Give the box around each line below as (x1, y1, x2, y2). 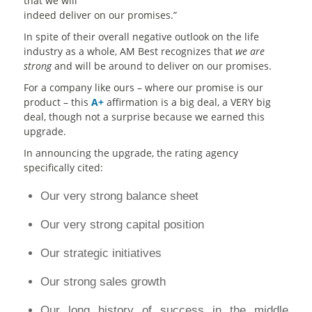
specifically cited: (23, 161, 103, 175)
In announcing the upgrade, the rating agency (23, 146, 238, 160)
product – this (23, 95, 91, 109)
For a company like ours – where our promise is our (23, 81, 263, 95)
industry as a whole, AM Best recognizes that (23, 45, 235, 58)
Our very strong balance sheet (40, 189, 198, 203)
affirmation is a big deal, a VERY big (103, 95, 271, 109)
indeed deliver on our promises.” (23, 8, 177, 22)
